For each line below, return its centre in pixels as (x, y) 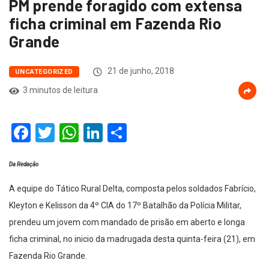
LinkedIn (138, 133)
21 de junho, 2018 (140, 71)
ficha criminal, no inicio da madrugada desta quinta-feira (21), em (132, 239)
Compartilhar (181, 133)
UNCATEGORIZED (44, 72)
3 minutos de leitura (60, 90)
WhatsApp (122, 133)
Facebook (71, 133)
